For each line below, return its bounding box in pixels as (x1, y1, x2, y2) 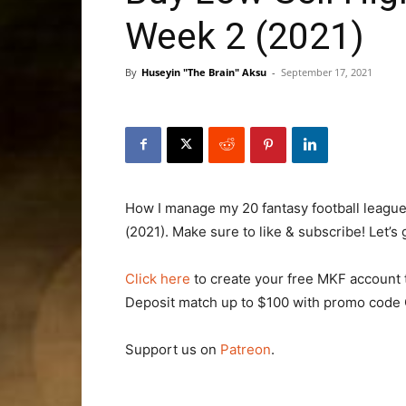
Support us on (125, 340, 220, 358)
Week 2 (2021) (125, 14, 364, 58)
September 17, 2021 (281, 64, 372, 79)
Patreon (220, 340, 271, 358)
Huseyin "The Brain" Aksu (141, 64, 266, 79)
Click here (125, 269, 190, 287)
